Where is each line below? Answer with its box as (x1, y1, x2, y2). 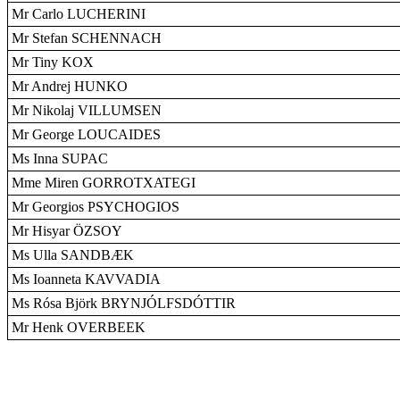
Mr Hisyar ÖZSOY (12, 223, 122, 238)
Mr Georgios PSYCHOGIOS (12, 199, 179, 214)
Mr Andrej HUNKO (12, 79, 128, 94)
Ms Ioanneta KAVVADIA (12, 271, 161, 287)
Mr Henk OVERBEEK (12, 320, 146, 335)
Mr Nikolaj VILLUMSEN (12, 103, 162, 118)
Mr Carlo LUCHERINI (12, 6, 146, 21)
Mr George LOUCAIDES (12, 127, 161, 142)
